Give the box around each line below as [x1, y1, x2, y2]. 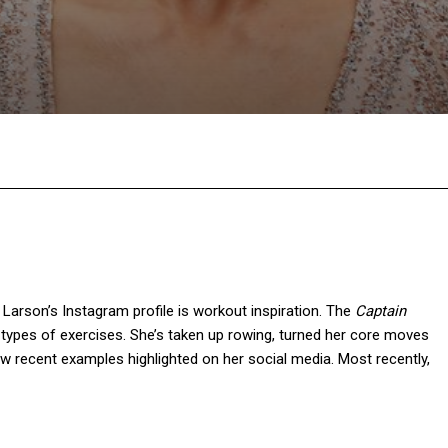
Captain [355, 302, 406, 321]
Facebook [33, 144, 96, 159]
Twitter [177, 144, 223, 159]
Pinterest [297, 144, 357, 159]
